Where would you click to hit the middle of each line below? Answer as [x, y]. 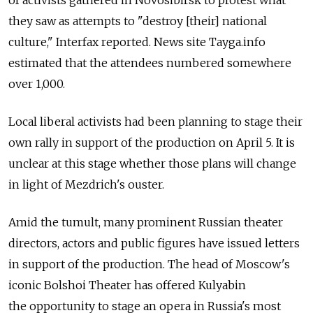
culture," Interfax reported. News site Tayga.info [137, 42]
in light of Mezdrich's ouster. [86, 185]
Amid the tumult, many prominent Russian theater [146, 223]
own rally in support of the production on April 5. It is [152, 143]
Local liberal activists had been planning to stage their [155, 122]
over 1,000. [37, 84]
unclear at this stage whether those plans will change [152, 164]
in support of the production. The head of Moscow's [149, 264]
